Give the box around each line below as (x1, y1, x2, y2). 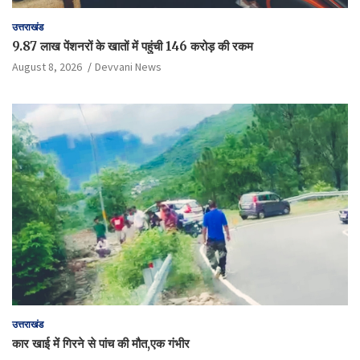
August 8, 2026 (12, 59, 82, 74)
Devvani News (95, 59, 162, 74)
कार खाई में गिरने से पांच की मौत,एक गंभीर (12, 335, 190, 351)
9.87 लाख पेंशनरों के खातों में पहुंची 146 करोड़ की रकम (12, 38, 253, 54)
